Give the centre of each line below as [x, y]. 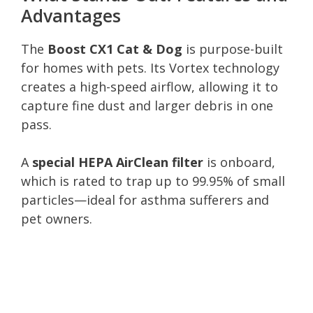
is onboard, [239, 162]
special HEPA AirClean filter [118, 162]
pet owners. [57, 218]
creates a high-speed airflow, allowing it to [150, 86]
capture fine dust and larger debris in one [147, 105]
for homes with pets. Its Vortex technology [150, 67]
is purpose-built [233, 49]
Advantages [71, 15]
